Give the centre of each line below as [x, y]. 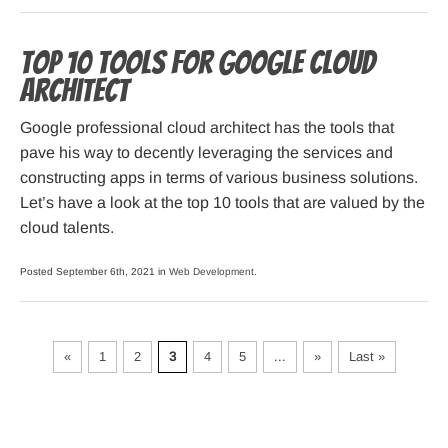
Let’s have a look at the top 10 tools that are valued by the [222, 203]
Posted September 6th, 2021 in [94, 272]
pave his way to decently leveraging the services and [206, 153]
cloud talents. [67, 228]
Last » [366, 357]
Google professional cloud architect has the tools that [207, 128]
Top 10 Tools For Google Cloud [197, 63]
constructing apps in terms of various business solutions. [219, 178]
